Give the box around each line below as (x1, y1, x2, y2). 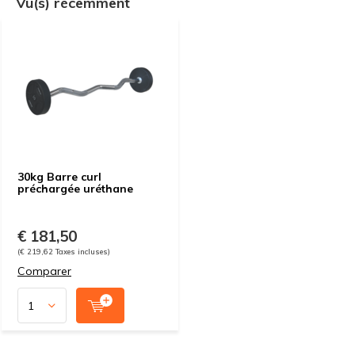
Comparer (17, 264, 71, 278)
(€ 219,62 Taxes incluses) (17, 246, 110, 256)
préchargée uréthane (17, 181, 133, 196)
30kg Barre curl (17, 170, 101, 184)
